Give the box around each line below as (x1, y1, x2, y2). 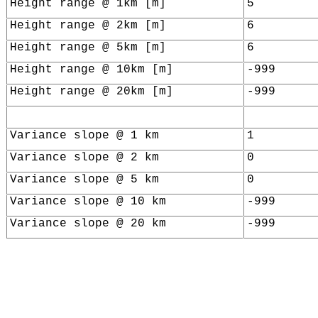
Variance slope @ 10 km (9, 195, 166, 209)
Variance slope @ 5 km (9, 173, 159, 187)
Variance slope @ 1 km (9, 129, 159, 143)
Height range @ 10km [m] (9, 63, 173, 77)
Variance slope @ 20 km (9, 217, 166, 231)
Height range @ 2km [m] (9, 19, 166, 33)
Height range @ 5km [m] (9, 41, 166, 55)
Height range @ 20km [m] (9, 85, 173, 99)
